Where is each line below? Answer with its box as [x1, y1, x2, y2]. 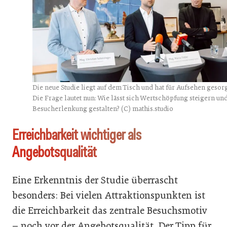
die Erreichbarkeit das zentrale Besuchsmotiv [12, 205, 207, 217]
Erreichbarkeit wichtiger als [12, 125, 141, 145]
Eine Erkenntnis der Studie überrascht [12, 174, 178, 186]
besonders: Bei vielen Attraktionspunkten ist [12, 190, 205, 202]
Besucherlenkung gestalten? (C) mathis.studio [32, 104, 173, 113]
